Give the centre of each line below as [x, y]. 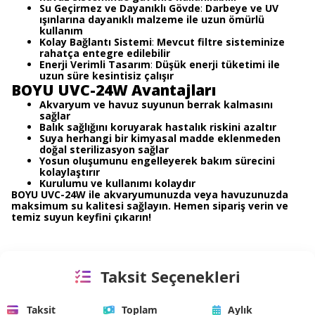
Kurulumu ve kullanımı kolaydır [117, 183]
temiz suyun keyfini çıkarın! [81, 217]
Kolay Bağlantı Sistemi [96, 42]
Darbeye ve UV [242, 8]
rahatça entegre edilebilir [105, 53]
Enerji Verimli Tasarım [95, 64]
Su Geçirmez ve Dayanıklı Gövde [120, 8]
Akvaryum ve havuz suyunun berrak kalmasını [156, 104]
